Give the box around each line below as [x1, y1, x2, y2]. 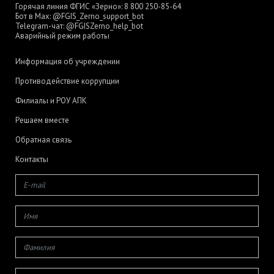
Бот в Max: [15, 11, 53, 21]
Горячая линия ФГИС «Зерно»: [15, 1, 124, 12]
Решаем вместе [15, 115, 69, 125]
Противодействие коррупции [15, 76, 119, 86]
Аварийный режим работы [15, 31, 109, 41]
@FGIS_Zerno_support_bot [53, 11, 144, 21]
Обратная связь [15, 135, 72, 145]
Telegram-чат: [15, 21, 66, 31]
